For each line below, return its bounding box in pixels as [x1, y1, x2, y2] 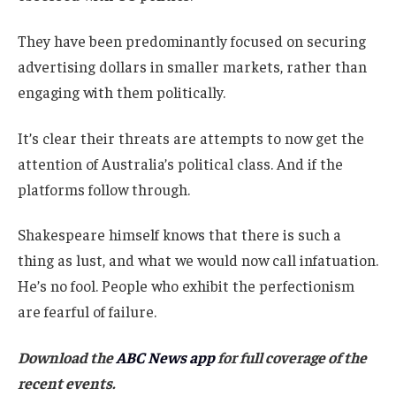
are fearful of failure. [18, 301, 156, 322]
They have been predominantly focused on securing [18, 30, 366, 50]
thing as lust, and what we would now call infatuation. [18, 250, 378, 270]
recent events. [18, 373, 115, 393]
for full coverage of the [217, 347, 367, 368]
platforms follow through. [18, 179, 190, 199]
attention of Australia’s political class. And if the [18, 153, 343, 173]
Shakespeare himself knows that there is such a [18, 225, 341, 245]
